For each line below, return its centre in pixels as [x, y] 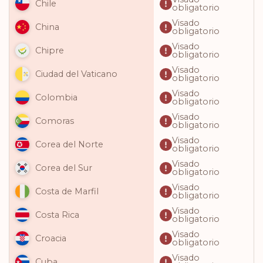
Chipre [50, 50]
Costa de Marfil [67, 191]
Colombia [56, 97]
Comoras [55, 121]
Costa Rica [57, 215]
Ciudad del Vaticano [76, 74]
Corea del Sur [64, 168]
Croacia [51, 238]
